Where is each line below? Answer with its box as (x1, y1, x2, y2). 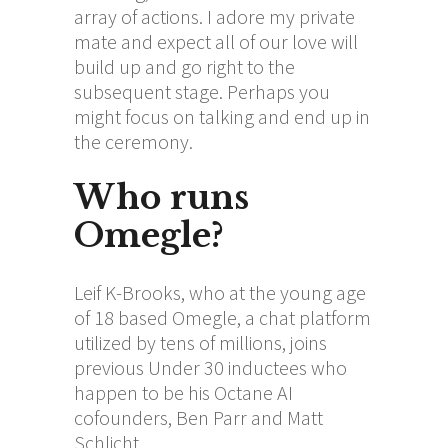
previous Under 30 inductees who (74, 354, 347, 380)
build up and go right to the (74, 53, 295, 79)
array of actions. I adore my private (74, 3, 355, 29)
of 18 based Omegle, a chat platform (74, 304, 371, 330)
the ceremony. (74, 128, 193, 154)
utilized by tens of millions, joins (74, 329, 327, 355)
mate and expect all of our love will (74, 28, 358, 54)
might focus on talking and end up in (74, 103, 370, 129)
